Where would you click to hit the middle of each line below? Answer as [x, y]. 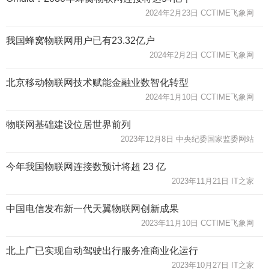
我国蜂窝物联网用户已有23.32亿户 [80, 40]
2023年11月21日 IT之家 [213, 181]
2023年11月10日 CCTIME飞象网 [198, 223]
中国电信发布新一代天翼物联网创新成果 [92, 208]
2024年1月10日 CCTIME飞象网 [200, 97]
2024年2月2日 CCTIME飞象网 [202, 55]
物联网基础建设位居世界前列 [68, 124]
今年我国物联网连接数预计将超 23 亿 [86, 166]
